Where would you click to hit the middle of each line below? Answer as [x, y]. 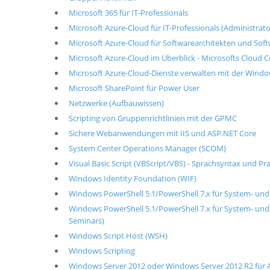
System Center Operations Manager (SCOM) [147, 148]
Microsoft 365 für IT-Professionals [128, 13]
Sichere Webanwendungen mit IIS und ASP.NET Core [162, 133]
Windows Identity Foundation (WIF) [132, 178]
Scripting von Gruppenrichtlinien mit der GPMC [152, 118]
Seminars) [86, 221]
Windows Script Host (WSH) [118, 236]
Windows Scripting [102, 251]
